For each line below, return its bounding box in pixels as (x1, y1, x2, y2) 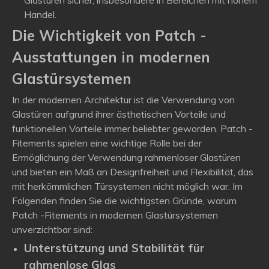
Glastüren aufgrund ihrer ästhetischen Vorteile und (12, 108, 226, 120)
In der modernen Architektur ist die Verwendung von (12, 94, 235, 106)
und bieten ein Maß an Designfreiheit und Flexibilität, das (12, 166, 253, 178)
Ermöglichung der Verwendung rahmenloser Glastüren (12, 151, 241, 163)
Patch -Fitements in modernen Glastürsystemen (12, 209, 218, 221)
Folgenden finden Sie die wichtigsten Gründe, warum (12, 195, 237, 207)
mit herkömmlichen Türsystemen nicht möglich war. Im (12, 180, 243, 192)
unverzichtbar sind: (12, 223, 92, 235)
